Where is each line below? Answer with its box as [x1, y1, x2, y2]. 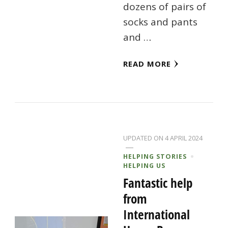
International [123, 206, 190, 223]
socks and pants [123, 15, 198, 29]
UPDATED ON [123, 133, 165, 143]
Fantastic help [123, 174, 193, 192]
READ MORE [123, 59, 172, 69]
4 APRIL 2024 [165, 133, 203, 143]
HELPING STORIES [123, 152, 187, 161]
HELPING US [123, 161, 166, 170]
